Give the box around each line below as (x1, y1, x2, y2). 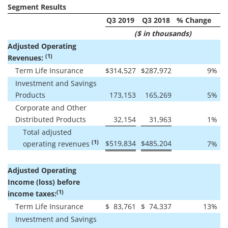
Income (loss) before (8, 177, 80, 187)
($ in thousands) (134, 28, 191, 38)
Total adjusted (23, 127, 72, 137)
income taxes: (8, 188, 56, 198)
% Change (177, 15, 211, 25)
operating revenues (23, 138, 92, 149)
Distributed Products (15, 114, 86, 124)
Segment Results (8, 2, 66, 12)
